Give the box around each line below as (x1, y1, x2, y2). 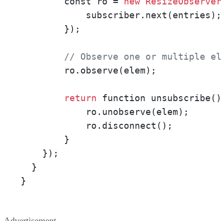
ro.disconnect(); (21, 120, 173, 131)
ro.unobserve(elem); (21, 107, 189, 117)
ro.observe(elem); (21, 65, 156, 76)
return (64, 93, 97, 104)
